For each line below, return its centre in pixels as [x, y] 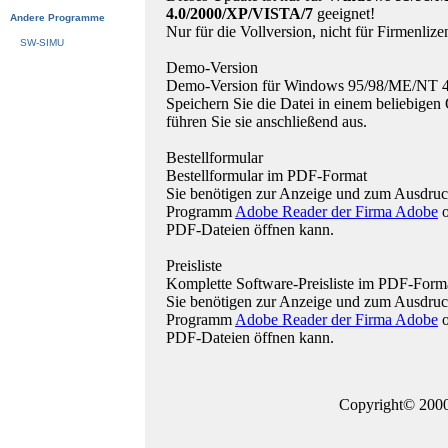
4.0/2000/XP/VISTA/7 [239, 13]
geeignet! [344, 13]
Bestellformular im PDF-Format [266, 175]
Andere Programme [57, 17]
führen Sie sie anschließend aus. [266, 121]
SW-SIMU [42, 42]
